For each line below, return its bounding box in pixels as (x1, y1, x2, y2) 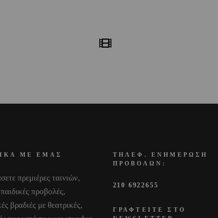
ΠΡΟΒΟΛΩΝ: (112, 160, 167, 167)
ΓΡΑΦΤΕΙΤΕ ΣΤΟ (112, 206, 186, 213)
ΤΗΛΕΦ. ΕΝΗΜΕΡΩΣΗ (112, 151, 208, 158)
